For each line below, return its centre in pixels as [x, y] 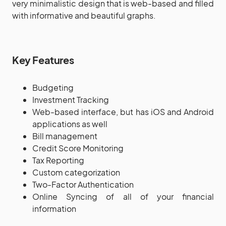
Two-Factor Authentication [83, 184]
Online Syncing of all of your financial [123, 196]
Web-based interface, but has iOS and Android [123, 111]
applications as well [70, 124]
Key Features [43, 60]
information [54, 208]
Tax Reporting [58, 160]
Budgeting [53, 87]
